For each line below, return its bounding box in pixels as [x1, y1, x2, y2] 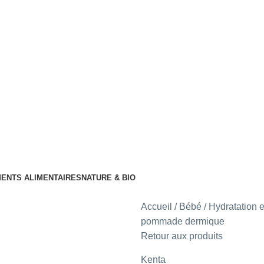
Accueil [141, 202, 174, 212]
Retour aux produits [141, 231, 223, 242]
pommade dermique [141, 216, 225, 227]
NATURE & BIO [81, 173, 136, 183]
